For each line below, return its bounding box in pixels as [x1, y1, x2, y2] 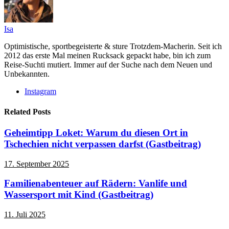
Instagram [25, 87, 56, 96]
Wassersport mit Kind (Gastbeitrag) [4, 189, 153, 200]
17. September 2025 [4, 159, 69, 168]
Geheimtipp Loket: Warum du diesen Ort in [4, 127, 188, 138]
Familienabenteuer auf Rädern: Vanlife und [4, 178, 187, 189]
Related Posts [4, 107, 51, 116]
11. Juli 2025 [4, 210, 45, 219]
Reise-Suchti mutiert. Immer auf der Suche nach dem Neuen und [4, 60, 212, 70]
